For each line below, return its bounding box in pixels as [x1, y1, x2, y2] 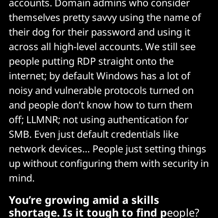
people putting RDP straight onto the [9, 54, 174, 68]
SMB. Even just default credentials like [9, 127, 179, 141]
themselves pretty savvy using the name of [9, 11, 201, 24]
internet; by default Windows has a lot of [9, 69, 190, 83]
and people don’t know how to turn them [9, 98, 193, 112]
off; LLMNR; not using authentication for [9, 113, 188, 127]
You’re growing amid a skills [9, 192, 159, 207]
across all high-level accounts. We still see [9, 40, 196, 54]
